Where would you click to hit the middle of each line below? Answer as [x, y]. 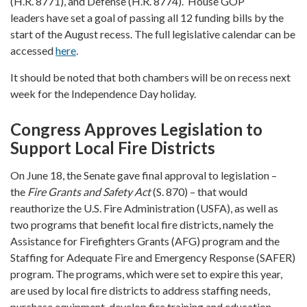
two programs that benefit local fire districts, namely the [142, 224]
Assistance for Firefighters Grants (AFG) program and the [145, 241]
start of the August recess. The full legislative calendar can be [153, 34]
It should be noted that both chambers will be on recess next [150, 77]
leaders [27, 17]
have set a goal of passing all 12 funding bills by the [165, 17]
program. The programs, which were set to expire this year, [146, 273]
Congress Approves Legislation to [136, 129]
